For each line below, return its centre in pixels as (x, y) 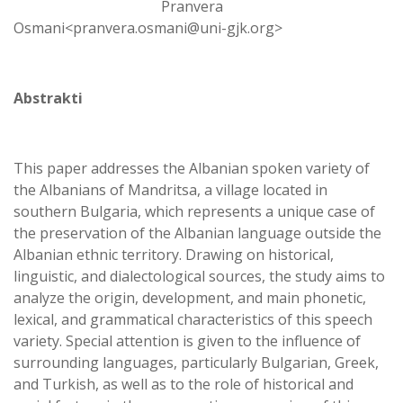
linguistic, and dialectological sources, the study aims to (199, 276)
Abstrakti (48, 98)
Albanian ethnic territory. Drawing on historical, (174, 255)
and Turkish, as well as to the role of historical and (184, 384)
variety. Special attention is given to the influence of (187, 341)
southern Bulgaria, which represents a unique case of (194, 211)
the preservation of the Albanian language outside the (197, 233)
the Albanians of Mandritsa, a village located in (170, 190)
